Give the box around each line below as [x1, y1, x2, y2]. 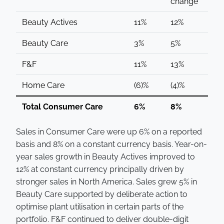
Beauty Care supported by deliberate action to [16, 189, 187, 199]
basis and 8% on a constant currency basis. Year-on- [16, 139, 207, 149]
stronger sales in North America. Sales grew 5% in [16, 177, 197, 186]
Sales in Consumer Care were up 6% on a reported [16, 127, 202, 136]
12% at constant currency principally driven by [16, 164, 184, 174]
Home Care [20, 80, 64, 90]
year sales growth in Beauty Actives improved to [16, 152, 195, 161]
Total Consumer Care [20, 102, 103, 111]
